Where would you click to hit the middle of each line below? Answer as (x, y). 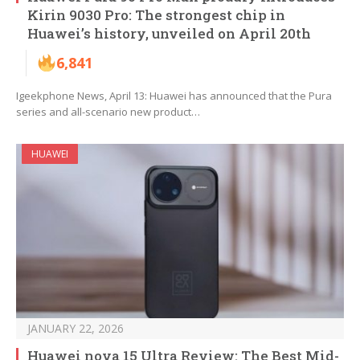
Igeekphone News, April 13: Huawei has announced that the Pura (174, 96)
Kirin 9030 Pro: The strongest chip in (156, 15)
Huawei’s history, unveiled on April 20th (169, 34)
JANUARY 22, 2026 (76, 329)
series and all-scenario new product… (108, 112)
